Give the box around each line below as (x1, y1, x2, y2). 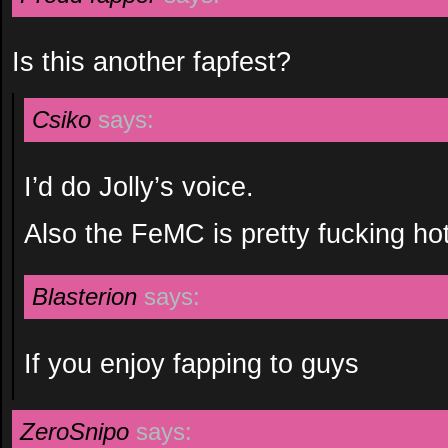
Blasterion (32, 283, 137, 310)
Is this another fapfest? (12, 46, 291, 77)
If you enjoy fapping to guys (24, 348, 359, 379)
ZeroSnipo (20, 418, 129, 445)
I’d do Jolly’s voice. (24, 171, 254, 202)
